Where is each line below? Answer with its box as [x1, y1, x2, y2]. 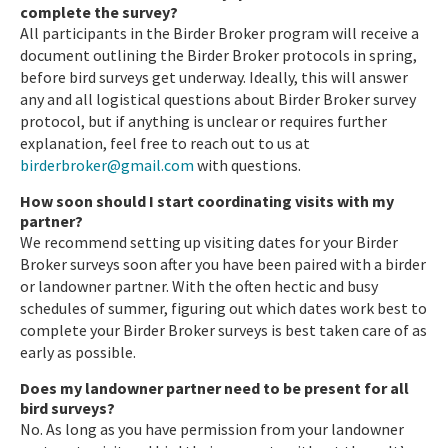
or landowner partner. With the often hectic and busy [20, 275, 378, 296]
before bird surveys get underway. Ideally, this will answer [20, 66, 408, 87]
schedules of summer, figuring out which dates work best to [20, 297, 427, 318]
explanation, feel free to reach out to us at [20, 132, 310, 153]
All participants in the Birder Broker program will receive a [20, 22, 419, 43]
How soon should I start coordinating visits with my [20, 190, 394, 211]
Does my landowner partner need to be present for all [20, 377, 409, 398]
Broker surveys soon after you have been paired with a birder [20, 253, 426, 274]
